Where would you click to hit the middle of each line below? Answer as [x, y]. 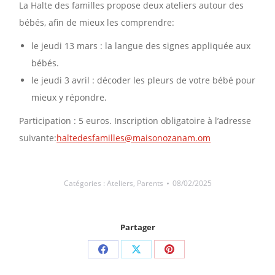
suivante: [38, 137]
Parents [150, 183]
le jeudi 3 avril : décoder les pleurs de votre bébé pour [144, 80]
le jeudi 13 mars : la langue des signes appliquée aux [141, 45]
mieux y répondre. [69, 97]
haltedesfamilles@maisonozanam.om [134, 137]
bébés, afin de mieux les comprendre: [97, 22]
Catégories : [85, 183]
